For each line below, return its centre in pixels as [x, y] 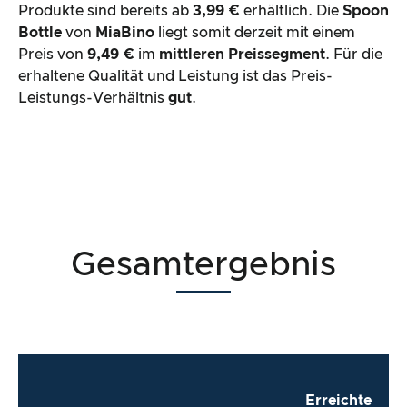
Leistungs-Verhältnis [93, 98]
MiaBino [125, 32]
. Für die [354, 54]
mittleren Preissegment [242, 54]
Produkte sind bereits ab [105, 10]
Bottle [42, 32]
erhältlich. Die [293, 10]
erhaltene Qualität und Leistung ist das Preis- [175, 76]
